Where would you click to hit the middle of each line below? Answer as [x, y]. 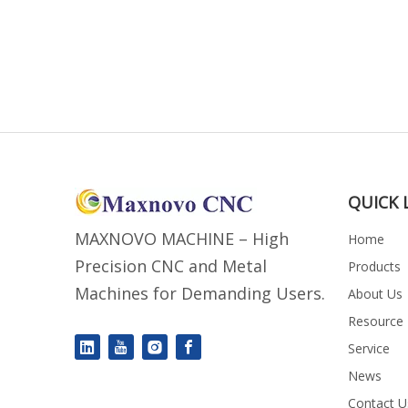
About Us [375, 294]
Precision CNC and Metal [171, 266]
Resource [376, 321]
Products [374, 266]
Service [369, 348]
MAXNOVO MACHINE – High [182, 239]
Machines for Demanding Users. [200, 293]
